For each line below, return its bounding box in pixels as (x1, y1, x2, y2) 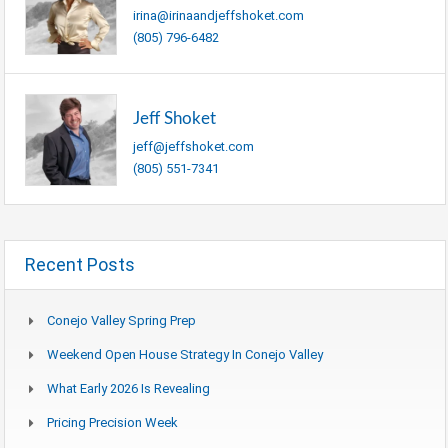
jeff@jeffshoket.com (133, 138, 254, 154)
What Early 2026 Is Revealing (47, 380, 210, 396)
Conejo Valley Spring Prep (47, 312, 196, 328)
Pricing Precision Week (47, 414, 178, 430)
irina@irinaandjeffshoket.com (133, 7, 304, 23)
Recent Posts (25, 253, 135, 275)
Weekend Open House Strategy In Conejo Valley (47, 346, 323, 362)
